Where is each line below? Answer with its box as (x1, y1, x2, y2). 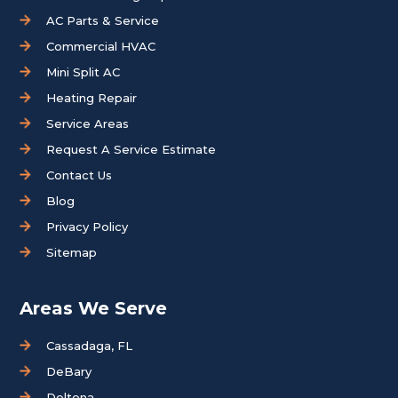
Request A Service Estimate (46, 142, 217, 157)
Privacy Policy (46, 219, 129, 235)
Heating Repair (46, 91, 138, 106)
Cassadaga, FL (46, 338, 133, 354)
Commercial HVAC (46, 39, 156, 54)
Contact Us (46, 168, 113, 183)
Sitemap (46, 245, 98, 260)
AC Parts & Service (46, 13, 160, 28)
